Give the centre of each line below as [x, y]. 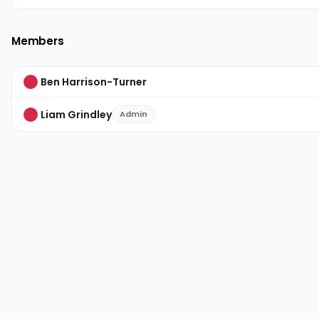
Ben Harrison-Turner [94, 82]
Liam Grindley [76, 114]
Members [38, 41]
